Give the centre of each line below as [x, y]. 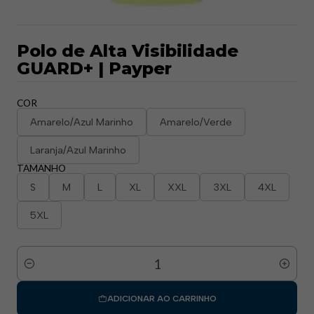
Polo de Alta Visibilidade [128, 51]
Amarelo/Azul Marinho [82, 122]
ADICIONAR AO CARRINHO [162, 299]
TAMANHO [41, 168]
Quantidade [43, 271]
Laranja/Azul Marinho [78, 150]
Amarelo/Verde [196, 122]
